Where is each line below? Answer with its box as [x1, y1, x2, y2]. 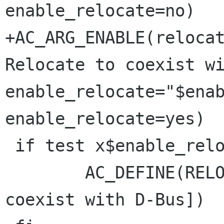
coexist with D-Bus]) [5, 189, 205, 210]
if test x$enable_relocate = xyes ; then [5, 135, 15, 156]
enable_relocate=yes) [5, 108, 205, 129]
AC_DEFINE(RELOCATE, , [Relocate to [5, 162, 15, 183]
